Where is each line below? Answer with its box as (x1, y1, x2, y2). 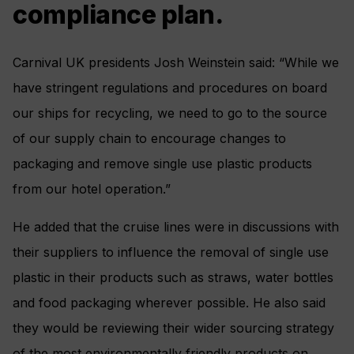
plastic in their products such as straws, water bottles (13, 269, 333, 286)
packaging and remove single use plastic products (13, 156, 312, 172)
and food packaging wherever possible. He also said (13, 295, 326, 311)
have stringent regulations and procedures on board (13, 80, 327, 96)
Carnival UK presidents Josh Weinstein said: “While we (13, 55, 339, 71)
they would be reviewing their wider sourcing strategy (13, 320, 334, 337)
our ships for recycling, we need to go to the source (13, 105, 327, 122)
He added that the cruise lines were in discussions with (13, 219, 339, 235)
